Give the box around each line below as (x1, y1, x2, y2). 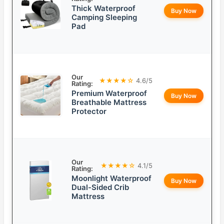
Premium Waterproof (71, 88, 147, 98)
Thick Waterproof (71, 3, 135, 13)
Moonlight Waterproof (71, 173, 151, 183)
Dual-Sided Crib (71, 182, 129, 192)
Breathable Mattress (71, 97, 146, 107)
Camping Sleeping (71, 12, 137, 22)
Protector (71, 106, 106, 116)
